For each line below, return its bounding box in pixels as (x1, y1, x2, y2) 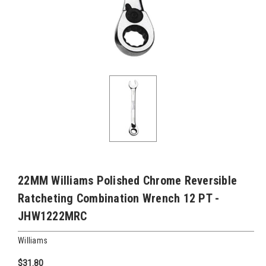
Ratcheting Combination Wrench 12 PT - (18, 191, 220, 205)
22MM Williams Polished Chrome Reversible (18, 173, 237, 188)
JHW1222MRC (18, 209, 87, 223)
